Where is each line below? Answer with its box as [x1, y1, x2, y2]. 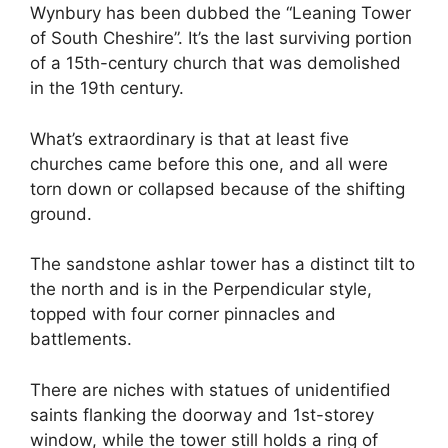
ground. [30, 203, 92, 224]
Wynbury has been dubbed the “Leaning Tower [30, 3, 411, 24]
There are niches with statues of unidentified [30, 379, 391, 400]
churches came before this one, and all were [30, 153, 388, 174]
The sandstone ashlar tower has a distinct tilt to [30, 254, 415, 275]
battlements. [30, 329, 132, 350]
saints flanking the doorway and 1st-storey [30, 404, 374, 425]
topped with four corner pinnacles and [30, 304, 336, 325]
